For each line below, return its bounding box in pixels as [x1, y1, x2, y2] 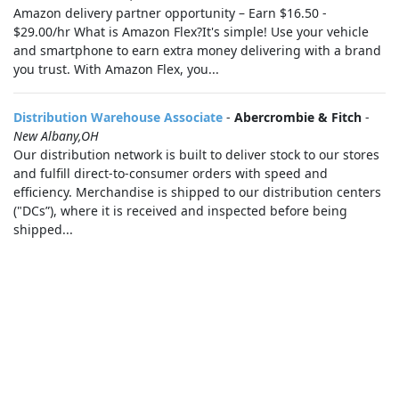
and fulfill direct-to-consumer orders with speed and [13, 165, 328, 182]
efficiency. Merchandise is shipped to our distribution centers [13, 183, 381, 200]
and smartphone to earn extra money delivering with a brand [13, 42, 381, 59]
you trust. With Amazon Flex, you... [13, 61, 219, 77]
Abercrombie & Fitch [234, 109, 362, 126]
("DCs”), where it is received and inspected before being [13, 202, 347, 219]
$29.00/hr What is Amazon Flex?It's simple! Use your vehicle [13, 23, 369, 40]
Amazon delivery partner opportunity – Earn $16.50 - [13, 4, 327, 21]
